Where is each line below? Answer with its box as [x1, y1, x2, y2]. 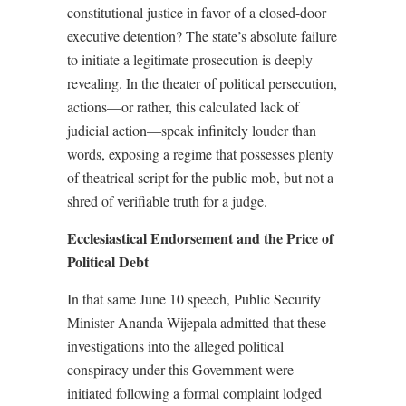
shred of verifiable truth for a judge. [67, 191, 267, 210]
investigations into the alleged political [67, 336, 284, 355]
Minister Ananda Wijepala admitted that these [67, 313, 326, 332]
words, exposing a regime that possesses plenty [67, 144, 333, 163]
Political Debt [67, 251, 149, 272]
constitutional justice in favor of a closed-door [67, 3, 326, 22]
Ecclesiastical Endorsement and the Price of [67, 227, 333, 248]
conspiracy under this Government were [67, 360, 294, 379]
